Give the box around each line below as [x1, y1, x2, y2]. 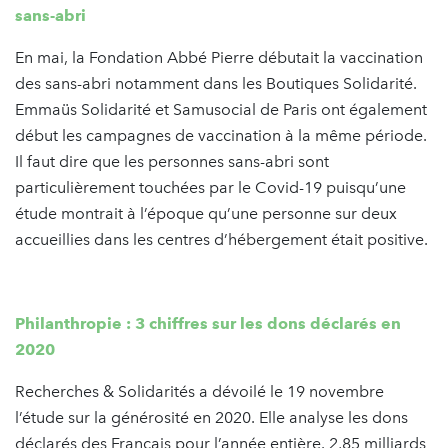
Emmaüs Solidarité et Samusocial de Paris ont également [15, 99, 427, 119]
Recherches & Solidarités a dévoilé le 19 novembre [15, 381, 384, 401]
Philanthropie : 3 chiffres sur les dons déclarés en [15, 313, 401, 333]
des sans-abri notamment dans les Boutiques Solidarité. [15, 73, 417, 93]
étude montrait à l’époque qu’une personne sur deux [15, 203, 397, 223]
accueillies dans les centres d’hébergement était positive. [15, 229, 432, 249]
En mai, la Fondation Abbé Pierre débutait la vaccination [15, 47, 423, 67]
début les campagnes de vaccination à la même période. [15, 125, 427, 145]
